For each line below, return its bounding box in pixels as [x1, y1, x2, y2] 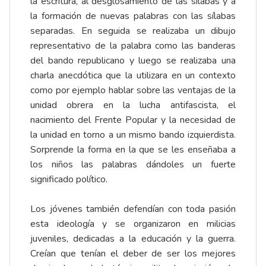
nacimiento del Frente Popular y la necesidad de [30, 113, 236, 126]
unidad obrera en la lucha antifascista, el [30, 98, 236, 112]
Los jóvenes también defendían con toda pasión [30, 202, 236, 216]
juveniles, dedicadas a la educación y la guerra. [30, 232, 236, 245]
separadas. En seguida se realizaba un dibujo [30, 24, 236, 37]
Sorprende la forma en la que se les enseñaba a [30, 142, 236, 156]
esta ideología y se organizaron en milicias [30, 217, 236, 230]
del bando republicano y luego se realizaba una [30, 53, 236, 67]
